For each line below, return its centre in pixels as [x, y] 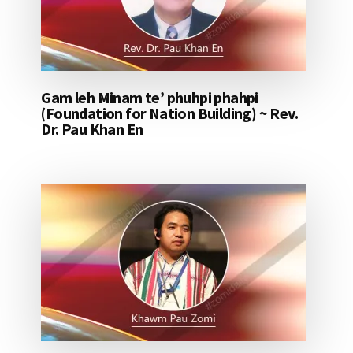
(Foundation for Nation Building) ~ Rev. [169, 113]
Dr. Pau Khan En [92, 129]
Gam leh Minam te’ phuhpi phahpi [150, 98]
